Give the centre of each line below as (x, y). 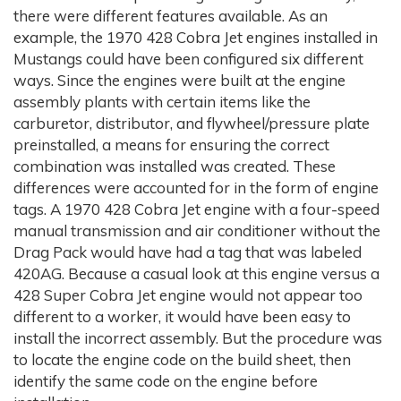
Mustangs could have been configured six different (188, 58)
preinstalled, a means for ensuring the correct (171, 144)
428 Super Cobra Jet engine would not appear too (188, 294)
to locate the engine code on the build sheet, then (182, 359)
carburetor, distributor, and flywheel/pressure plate (192, 123)
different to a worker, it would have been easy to (182, 316)
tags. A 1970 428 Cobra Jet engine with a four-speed (196, 209)
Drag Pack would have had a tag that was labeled (188, 252)
